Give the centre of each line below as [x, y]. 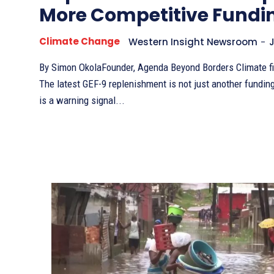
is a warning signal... [82, 101]
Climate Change [80, 42]
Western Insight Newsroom [193, 42]
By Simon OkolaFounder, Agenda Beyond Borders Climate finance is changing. [138, 68]
